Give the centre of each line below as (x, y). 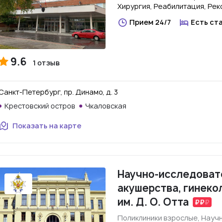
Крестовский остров (40, 106)
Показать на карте (47, 126)
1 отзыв (46, 63)
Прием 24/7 (150, 22)
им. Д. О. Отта (153, 202)
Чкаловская (106, 106)
